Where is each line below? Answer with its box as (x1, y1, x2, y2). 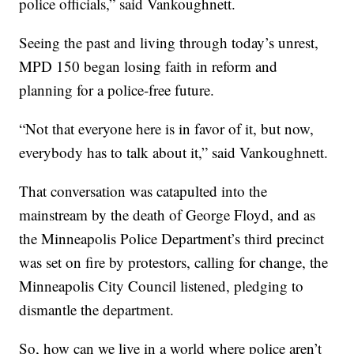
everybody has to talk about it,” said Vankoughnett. (19, 142, 329, 163)
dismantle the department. (19, 299, 175, 320)
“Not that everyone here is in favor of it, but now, (19, 119, 314, 139)
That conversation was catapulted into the (19, 181, 268, 201)
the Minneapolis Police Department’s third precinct (19, 228, 325, 249)
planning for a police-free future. (19, 80, 215, 100)
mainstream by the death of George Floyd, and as (19, 205, 316, 225)
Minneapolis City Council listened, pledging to (19, 276, 304, 296)
